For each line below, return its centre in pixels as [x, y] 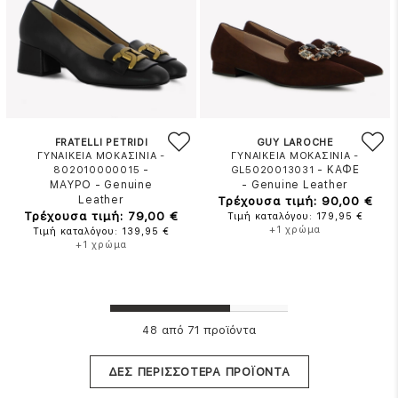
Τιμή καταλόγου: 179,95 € [295, 216]
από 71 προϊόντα [207, 330]
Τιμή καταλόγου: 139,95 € [102, 231]
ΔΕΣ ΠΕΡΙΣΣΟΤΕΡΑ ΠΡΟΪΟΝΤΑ [199, 372]
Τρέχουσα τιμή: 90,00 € [295, 201]
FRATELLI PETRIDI [101, 143]
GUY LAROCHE [295, 143]
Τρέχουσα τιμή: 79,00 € [102, 216]
